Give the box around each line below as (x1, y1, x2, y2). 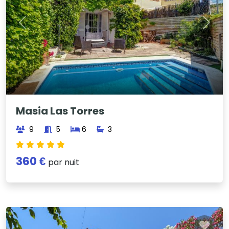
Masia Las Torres (16, 104, 105, 119)
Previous (21, 22, 56, 34)
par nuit (48, 156, 80, 169)
